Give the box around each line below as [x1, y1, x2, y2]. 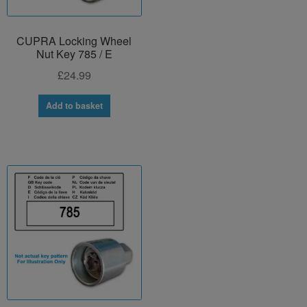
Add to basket [45, 99, 103, 112]
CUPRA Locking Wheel [16, 32, 132, 49]
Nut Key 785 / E [36, 45, 112, 62]
